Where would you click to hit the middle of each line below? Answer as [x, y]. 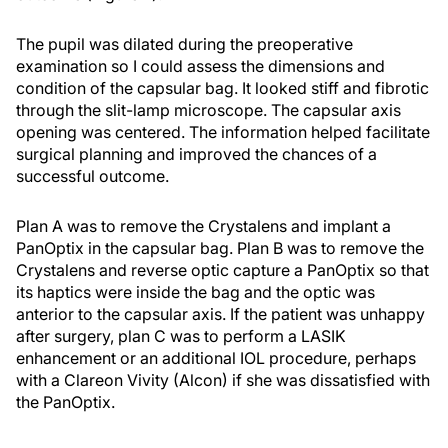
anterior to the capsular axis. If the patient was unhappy [220, 313]
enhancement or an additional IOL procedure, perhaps [216, 357]
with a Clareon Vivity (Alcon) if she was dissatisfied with [223, 379]
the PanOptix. [65, 401]
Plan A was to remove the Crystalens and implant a [203, 225]
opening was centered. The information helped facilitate [223, 131]
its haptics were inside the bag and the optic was [195, 291]
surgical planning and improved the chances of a [196, 153]
